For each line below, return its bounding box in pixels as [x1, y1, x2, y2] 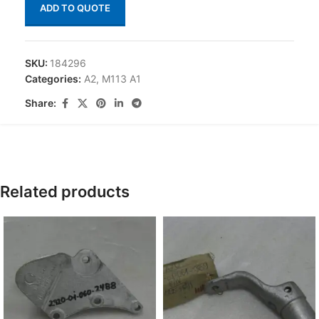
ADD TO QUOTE [40, 1, 110, 14]
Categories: [25, 72, 81, 85]
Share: [25, 97, 56, 109]
